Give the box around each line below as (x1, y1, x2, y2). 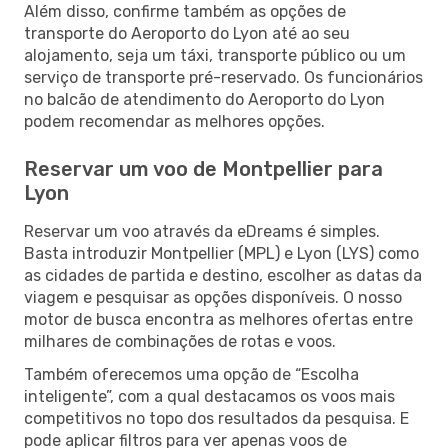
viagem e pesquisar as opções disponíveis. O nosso (24, 287, 402, 307)
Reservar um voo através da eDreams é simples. (24, 221, 380, 241)
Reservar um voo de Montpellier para (24, 156, 383, 181)
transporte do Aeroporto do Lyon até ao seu (24, 23, 350, 43)
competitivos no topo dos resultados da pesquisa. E (24, 408, 409, 428)
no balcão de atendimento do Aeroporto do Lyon (24, 89, 385, 109)
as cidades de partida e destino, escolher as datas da (24, 265, 422, 285)
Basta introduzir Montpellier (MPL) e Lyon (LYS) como (24, 243, 419, 263)
